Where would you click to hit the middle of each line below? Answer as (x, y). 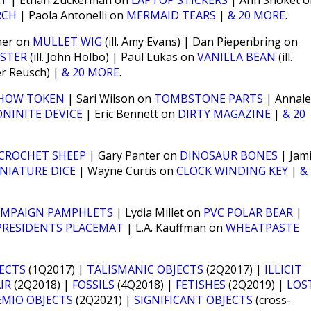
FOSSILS (93, 285)
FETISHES (201, 285)
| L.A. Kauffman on (175, 228)
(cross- (272, 300)
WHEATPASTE (262, 228)
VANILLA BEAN (236, 57)
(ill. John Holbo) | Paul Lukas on (112, 57)
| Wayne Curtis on (126, 171)
